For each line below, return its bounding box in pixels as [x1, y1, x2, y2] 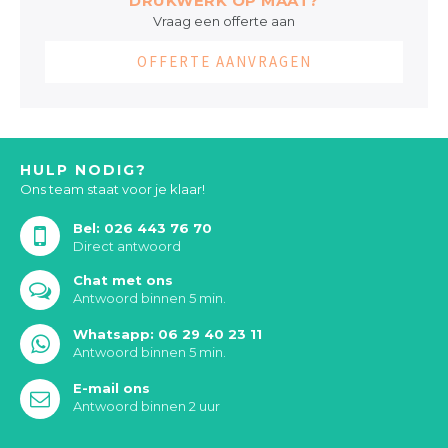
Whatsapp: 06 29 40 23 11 [73, 326, 262, 343]
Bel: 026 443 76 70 [73, 220, 212, 237]
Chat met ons [73, 272, 173, 289]
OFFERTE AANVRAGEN [136, 52, 312, 72]
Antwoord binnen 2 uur [73, 398, 220, 415]
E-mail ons [73, 380, 150, 397]
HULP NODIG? [20, 161, 147, 180]
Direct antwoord [73, 238, 181, 255]
